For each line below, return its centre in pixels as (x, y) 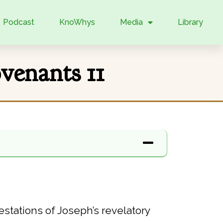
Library (190, 22)
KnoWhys (77, 22)
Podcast (18, 22)
